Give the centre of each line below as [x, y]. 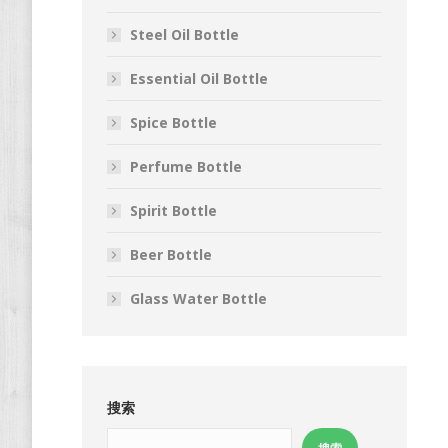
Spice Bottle [173, 122]
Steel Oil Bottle [184, 34]
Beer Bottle [171, 254]
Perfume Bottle [186, 166]
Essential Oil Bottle [199, 78]
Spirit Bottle [173, 210]
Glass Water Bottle [198, 298]
